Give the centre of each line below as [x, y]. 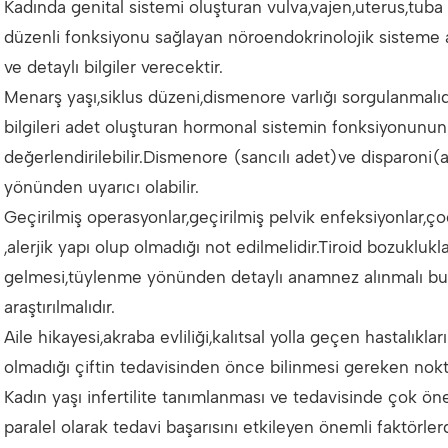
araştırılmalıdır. [59, 307]
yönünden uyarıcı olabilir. [101, 187]
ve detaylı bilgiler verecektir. [113, 67]
